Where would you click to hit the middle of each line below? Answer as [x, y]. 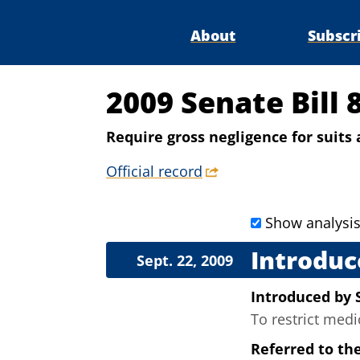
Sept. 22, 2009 [184, 261]
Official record [154, 172]
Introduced [292, 297]
